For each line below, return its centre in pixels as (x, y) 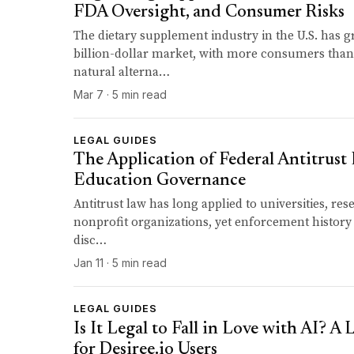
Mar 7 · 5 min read (121, 95)
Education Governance (160, 181)
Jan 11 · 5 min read (121, 263)
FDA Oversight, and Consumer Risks (209, 13)
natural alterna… (122, 73)
